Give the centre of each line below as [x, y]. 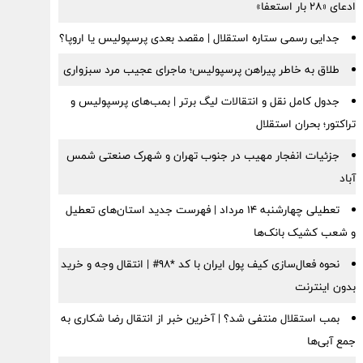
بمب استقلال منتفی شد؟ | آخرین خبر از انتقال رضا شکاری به [200, 318]
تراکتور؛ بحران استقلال [305, 124]
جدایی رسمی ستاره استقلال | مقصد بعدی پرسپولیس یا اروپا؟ [199, 38]
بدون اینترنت [325, 287]
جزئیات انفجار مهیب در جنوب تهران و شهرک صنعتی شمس [203, 156]
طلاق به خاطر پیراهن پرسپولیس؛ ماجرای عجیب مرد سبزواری [201, 70]
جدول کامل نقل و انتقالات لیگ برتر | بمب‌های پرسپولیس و [205, 101]
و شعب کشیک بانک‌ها [304, 233]
